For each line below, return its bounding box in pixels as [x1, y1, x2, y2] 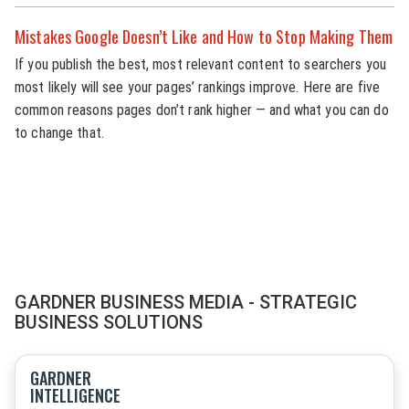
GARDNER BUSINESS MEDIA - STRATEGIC [15, 290, 357, 313]
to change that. [15, 124, 104, 142]
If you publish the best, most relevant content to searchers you [15, 56, 387, 73]
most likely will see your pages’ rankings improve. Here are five [15, 79, 381, 96]
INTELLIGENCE [30, 383, 121, 407]
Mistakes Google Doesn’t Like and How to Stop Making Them [15, 25, 393, 48]
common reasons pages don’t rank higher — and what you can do [15, 101, 389, 119]
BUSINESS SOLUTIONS [15, 310, 203, 333]
